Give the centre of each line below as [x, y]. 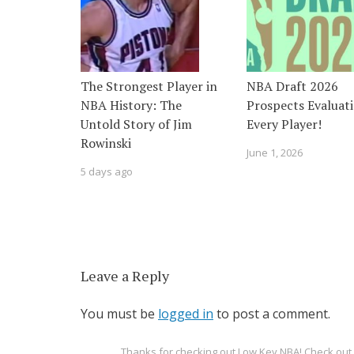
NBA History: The [131, 105]
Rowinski [106, 143]
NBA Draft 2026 [292, 86]
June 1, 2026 [275, 153]
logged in [186, 314]
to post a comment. [272, 314]
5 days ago [107, 171]
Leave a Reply [125, 276]
